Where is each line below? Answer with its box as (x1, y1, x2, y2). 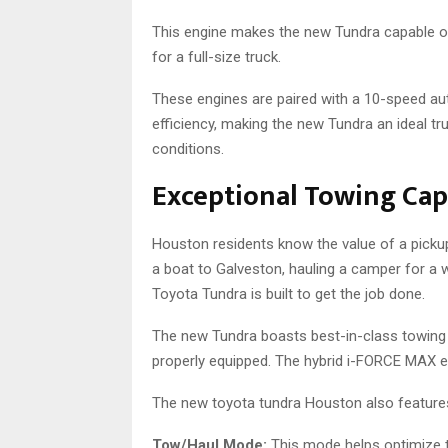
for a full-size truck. (152, 48, 281, 67)
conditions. (152, 140, 224, 159)
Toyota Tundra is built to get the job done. (152, 285, 425, 304)
